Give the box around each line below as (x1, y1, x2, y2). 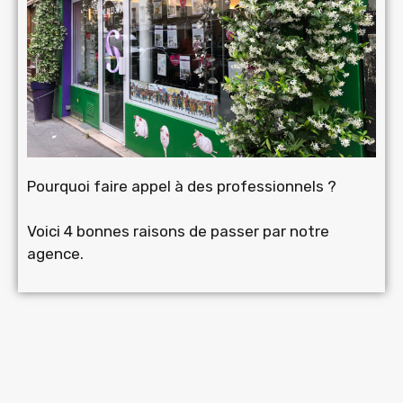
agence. (27, 244, 84, 263)
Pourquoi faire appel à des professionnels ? (27, 176, 336, 195)
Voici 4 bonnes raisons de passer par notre (27, 221, 329, 240)
